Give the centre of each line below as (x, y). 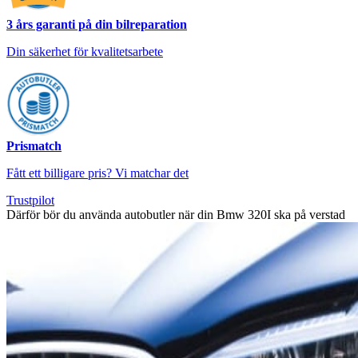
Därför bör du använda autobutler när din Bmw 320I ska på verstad (176, 214)
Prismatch (34, 145)
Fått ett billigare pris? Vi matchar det (97, 173)
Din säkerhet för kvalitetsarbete (85, 51)
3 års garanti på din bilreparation (97, 24)
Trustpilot (30, 200)
